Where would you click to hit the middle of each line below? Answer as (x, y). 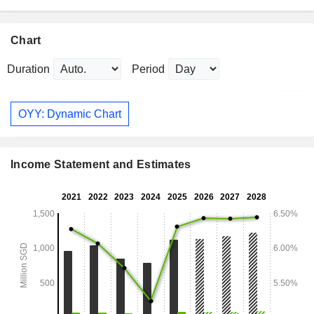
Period (148, 69)
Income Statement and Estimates (101, 165)
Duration (28, 69)
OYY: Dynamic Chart (70, 114)
